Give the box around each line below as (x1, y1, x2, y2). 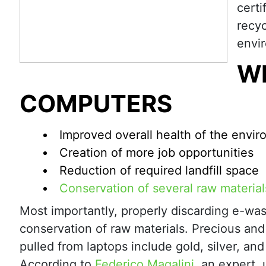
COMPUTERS (20, 89, 172, 118)
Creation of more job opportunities (59, 145, 254, 160)
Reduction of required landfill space (59, 163, 259, 178)
